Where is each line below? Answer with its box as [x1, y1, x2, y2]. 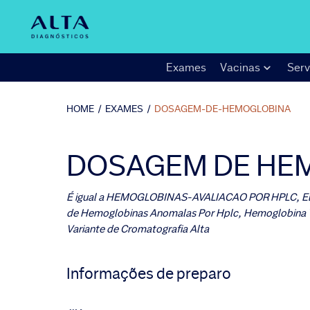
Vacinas [219, 60, 260, 75]
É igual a [66, 190, 104, 204]
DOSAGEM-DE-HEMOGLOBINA [154, 102, 291, 115]
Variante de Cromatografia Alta [66, 222, 209, 236]
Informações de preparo [66, 264, 231, 284]
